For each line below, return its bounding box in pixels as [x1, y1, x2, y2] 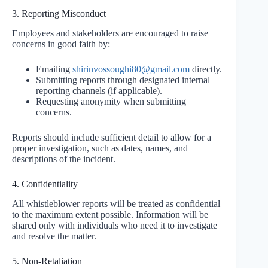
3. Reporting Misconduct [12, 8, 106, 19]
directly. [190, 64, 222, 75]
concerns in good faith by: [12, 39, 110, 50]
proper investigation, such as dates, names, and [12, 143, 188, 154]
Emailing [36, 64, 72, 75]
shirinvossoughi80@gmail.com [72, 64, 190, 75]
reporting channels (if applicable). [36, 86, 162, 96]
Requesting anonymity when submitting [36, 96, 186, 107]
